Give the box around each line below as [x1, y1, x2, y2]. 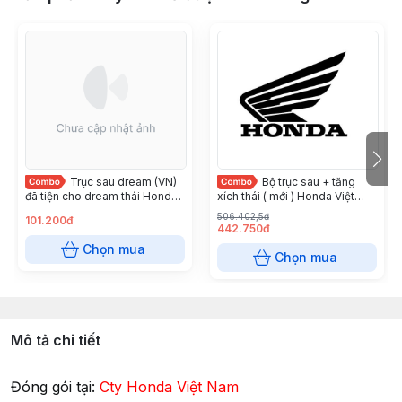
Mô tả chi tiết [11, 331, 100, 349]
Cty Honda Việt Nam [100, 378, 239, 396]
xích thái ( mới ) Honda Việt [217, 189, 354, 203]
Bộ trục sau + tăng [262, 175, 355, 188]
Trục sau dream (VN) [70, 175, 177, 188]
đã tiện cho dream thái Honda [25, 189, 178, 203]
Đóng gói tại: [11, 378, 100, 396]
